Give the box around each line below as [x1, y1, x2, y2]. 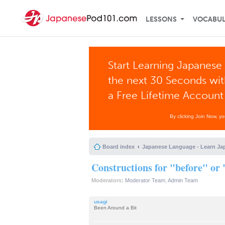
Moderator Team [125, 177, 165, 183]
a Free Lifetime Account [108, 89, 224, 101]
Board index [102, 144, 135, 150]
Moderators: [91, 177, 124, 183]
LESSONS [146, 15, 177, 24]
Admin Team [168, 177, 198, 183]
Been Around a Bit [94, 204, 137, 210]
